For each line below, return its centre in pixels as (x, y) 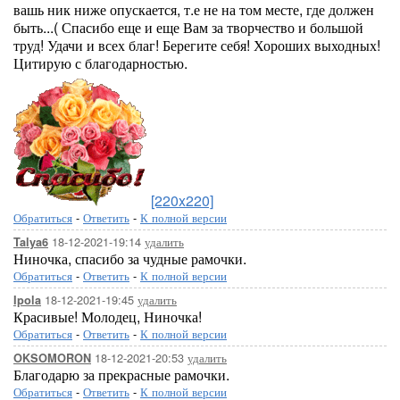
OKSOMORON (52, 358)
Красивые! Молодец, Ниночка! (108, 317)
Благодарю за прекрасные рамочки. (121, 375)
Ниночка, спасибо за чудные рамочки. (130, 258)
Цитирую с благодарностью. (100, 63)
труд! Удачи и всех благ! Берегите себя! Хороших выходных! (197, 45)
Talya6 (31, 242)
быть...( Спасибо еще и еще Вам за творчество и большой (188, 27)
